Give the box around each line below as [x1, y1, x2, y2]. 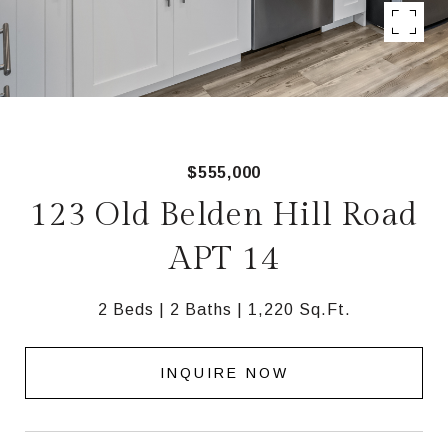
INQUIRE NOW [159, 364, 289, 381]
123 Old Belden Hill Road [30, 196, 418, 234]
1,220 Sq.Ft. [247, 301, 351, 318]
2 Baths [169, 301, 232, 318]
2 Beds [97, 301, 154, 318]
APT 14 [168, 240, 280, 278]
